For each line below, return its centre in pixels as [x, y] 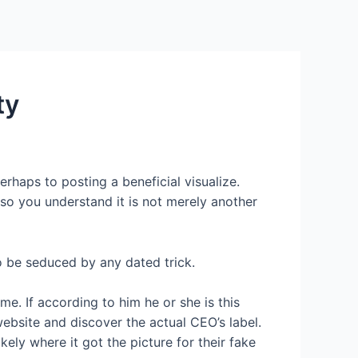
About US [231, 60]
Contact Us [135, 60]
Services [42, 60]
